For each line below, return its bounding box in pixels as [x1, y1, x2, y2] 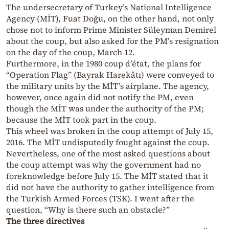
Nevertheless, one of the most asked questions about [6, 147, 210, 159]
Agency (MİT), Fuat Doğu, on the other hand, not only [6, 12, 214, 24]
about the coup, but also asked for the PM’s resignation [6, 35, 219, 47]
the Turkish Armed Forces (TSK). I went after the [6, 192, 194, 204]
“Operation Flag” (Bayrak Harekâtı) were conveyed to [6, 68, 214, 80]
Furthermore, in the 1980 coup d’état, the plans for [6, 57, 201, 69]
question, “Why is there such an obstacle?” [6, 203, 170, 215]
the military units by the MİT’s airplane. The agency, [6, 80, 209, 91]
